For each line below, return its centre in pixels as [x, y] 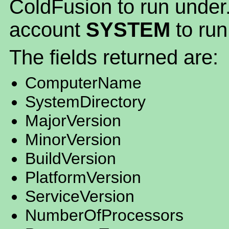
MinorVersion [73, 140]
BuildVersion [71, 159]
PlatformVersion [83, 178]
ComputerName [83, 83]
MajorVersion [73, 121]
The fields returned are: [114, 58]
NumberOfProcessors [104, 215]
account [48, 30]
